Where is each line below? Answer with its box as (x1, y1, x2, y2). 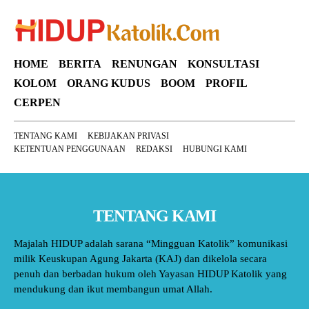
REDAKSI (136, 143, 172, 154)
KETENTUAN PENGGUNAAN (14, 143, 126, 154)
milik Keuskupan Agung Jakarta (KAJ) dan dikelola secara (14, 252, 267, 264)
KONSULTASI (188, 57, 259, 70)
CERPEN (14, 96, 61, 108)
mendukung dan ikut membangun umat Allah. (14, 283, 212, 295)
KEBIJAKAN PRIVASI (88, 130, 169, 141)
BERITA (59, 57, 101, 70)
